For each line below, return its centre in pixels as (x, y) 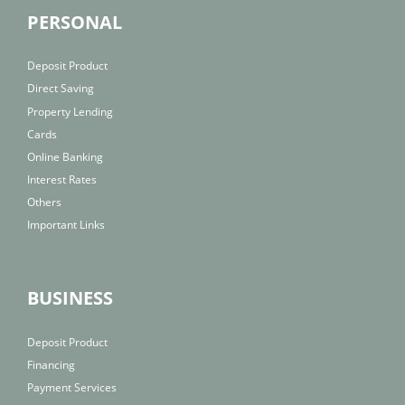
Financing (51, 364)
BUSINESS (70, 298)
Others (44, 202)
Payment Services (72, 387)
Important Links (66, 225)
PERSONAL (75, 22)
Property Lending (70, 111)
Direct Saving (61, 89)
